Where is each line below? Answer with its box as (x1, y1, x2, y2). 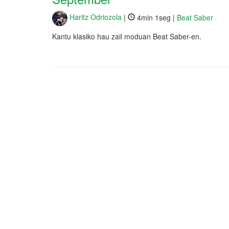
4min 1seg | (135, 12, 177, 22)
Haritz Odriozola (67, 12, 122, 22)
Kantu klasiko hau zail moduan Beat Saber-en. (52, 31, 201, 41)
